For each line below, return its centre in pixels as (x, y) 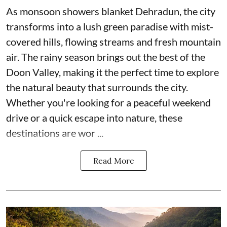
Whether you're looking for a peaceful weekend (108, 102)
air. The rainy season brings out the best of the (106, 56)
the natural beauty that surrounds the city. (97, 87)
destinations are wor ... (55, 133)
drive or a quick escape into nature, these (94, 117)
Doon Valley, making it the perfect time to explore (112, 72)
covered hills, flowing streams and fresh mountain (113, 41)
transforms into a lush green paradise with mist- (110, 26)
